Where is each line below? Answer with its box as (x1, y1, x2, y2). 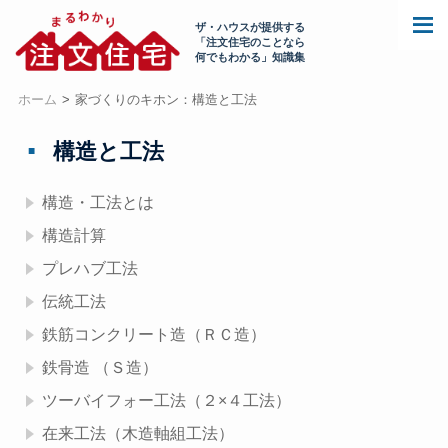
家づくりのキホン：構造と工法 (74, 92, 257, 107)
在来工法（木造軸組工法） (41, 425, 234, 442)
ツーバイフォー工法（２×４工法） (41, 392, 291, 409)
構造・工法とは (41, 194, 154, 211)
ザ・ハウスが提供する (195, 21, 305, 33)
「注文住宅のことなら (195, 36, 305, 48)
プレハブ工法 (41, 260, 138, 277)
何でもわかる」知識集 (195, 51, 305, 63)
